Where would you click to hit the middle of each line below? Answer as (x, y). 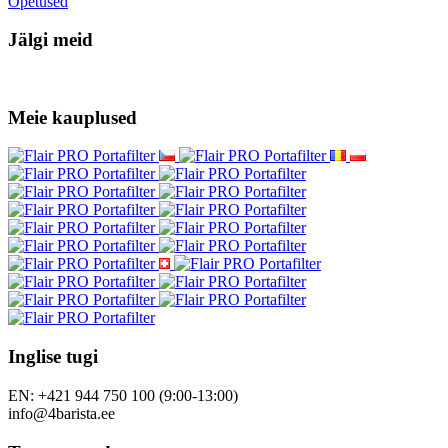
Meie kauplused (72, 117)
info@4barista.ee (61, 413)
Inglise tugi (53, 357)
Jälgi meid (50, 40)
